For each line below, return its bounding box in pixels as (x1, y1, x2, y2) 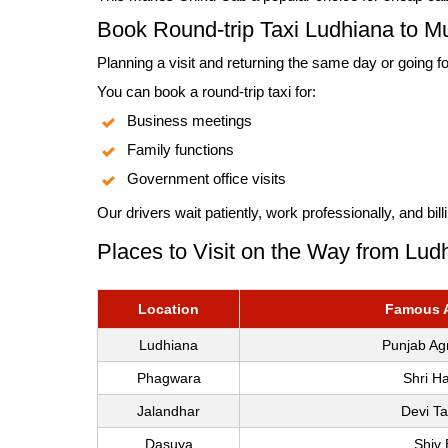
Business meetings (127, 112, 252, 130)
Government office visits (127, 170, 286, 188)
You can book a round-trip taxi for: (97, 83, 316, 101)
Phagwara (136, 370, 201, 387)
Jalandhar (137, 403, 200, 420)
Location (138, 301, 199, 318)
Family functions (127, 141, 234, 159)
